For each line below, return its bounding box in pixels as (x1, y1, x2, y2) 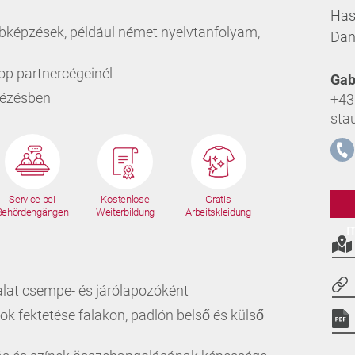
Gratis (205, 193, 231, 205)
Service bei (9, 193, 55, 205)
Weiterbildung (95, 206, 155, 218)
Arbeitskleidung (185, 206, 251, 218)
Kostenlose (101, 193, 150, 205)
